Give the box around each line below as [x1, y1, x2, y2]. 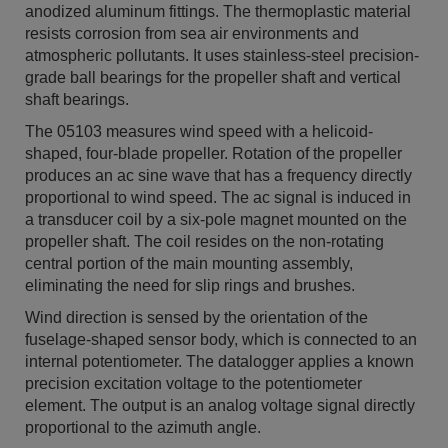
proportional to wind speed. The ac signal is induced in [25, 189, 411, 206]
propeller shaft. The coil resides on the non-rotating [25, 233, 384, 250]
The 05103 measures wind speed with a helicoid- [25, 123, 373, 140]
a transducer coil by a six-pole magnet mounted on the [25, 211, 407, 228]
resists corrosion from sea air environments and [25, 25, 359, 42]
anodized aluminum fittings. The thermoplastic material [25, 3, 411, 20]
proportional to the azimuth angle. [25, 419, 261, 436]
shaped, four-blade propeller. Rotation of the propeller [25, 145, 402, 162]
